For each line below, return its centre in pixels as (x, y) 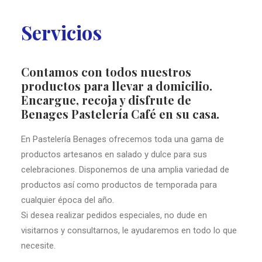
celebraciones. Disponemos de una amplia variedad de (125, 170)
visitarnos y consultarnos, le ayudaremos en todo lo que (129, 230)
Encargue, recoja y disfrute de (106, 100)
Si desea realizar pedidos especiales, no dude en (114, 215)
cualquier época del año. (68, 200)
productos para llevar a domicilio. (117, 86)
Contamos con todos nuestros (106, 72)
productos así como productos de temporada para (119, 185)
